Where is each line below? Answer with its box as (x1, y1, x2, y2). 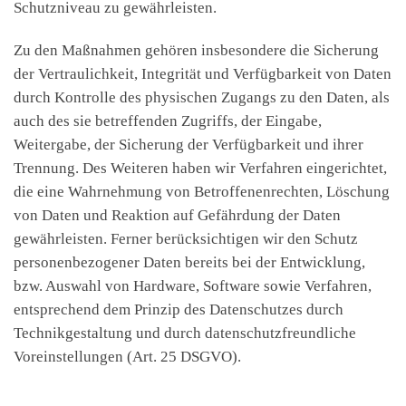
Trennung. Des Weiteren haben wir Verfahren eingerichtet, (14, 159, 387, 178)
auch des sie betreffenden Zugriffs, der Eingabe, (14, 112, 322, 130)
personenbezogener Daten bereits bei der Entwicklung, (14, 254, 365, 272)
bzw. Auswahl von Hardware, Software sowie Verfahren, (14, 277, 372, 295)
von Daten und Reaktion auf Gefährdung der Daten (14, 207, 341, 225)
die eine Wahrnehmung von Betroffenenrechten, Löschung (14, 183, 390, 201)
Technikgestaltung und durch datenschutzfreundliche (14, 324, 356, 343)
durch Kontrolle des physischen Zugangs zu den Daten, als (14, 89, 390, 107)
